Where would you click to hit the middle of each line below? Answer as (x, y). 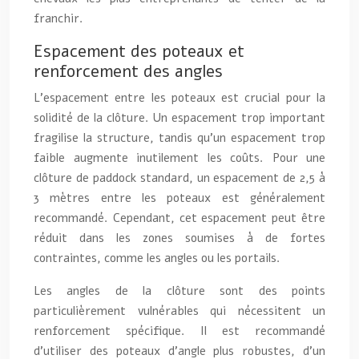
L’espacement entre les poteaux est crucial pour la (179, 97)
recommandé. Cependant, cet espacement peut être (179, 218)
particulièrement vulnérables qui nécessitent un (179, 311)
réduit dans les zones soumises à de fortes (179, 238)
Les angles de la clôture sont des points (179, 290)
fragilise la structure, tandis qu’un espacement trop (179, 137)
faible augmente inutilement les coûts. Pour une (179, 157)
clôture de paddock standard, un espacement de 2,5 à (179, 177)
